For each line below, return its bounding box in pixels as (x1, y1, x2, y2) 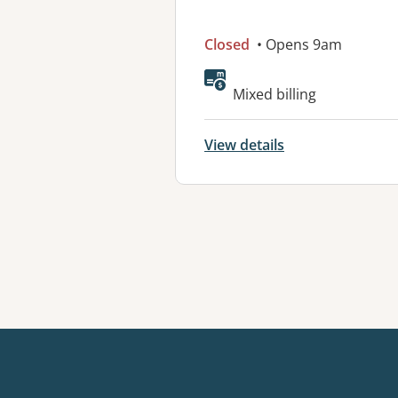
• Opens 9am (253, 35, 342, 54)
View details (204, 135, 284, 155)
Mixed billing (233, 84, 316, 104)
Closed (204, 35, 250, 54)
